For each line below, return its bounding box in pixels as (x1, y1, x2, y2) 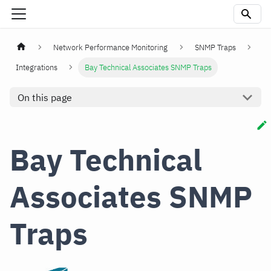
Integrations (16, 62, 58, 73)
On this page (17, 91, 72, 103)
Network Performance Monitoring (53, 42, 168, 53)
